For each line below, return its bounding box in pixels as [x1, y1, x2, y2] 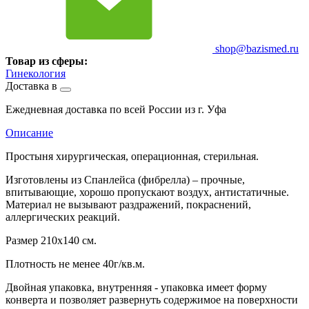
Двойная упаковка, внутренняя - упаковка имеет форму [6, 281, 267, 293]
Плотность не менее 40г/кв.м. [6, 257, 145, 270]
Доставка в [6, 79, 60, 92]
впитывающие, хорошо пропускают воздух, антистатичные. [6, 186, 289, 198]
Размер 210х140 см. [6, 234, 97, 246]
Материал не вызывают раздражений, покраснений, [6, 198, 251, 210]
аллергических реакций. [6, 210, 120, 223]
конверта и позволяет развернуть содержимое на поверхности [6, 293, 298, 306]
